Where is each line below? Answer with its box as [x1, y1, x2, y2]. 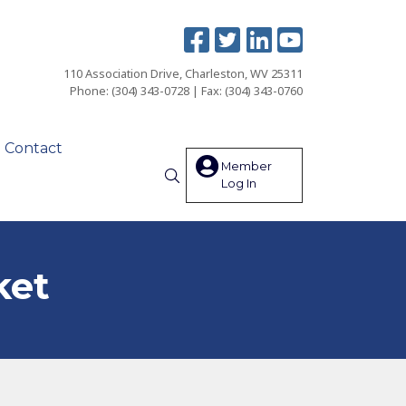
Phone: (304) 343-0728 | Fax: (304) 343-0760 [70, 82, 303, 99]
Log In [220, 176, 256, 191]
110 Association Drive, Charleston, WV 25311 [63, 65, 303, 82]
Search [170, 187, 222, 205]
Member [220, 159, 272, 174]
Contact [5, 139, 63, 157]
